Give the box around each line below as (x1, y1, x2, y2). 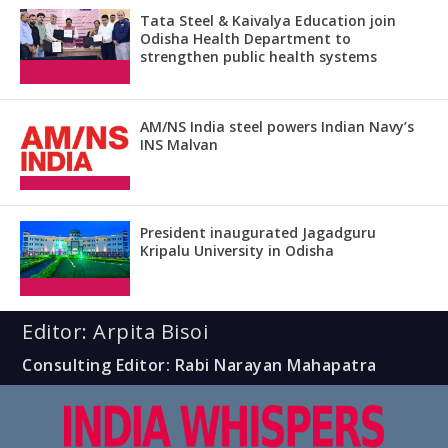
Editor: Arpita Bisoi (22, 317, 209, 345)
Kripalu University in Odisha (140, 240, 334, 260)
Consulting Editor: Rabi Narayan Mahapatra (22, 353, 377, 376)
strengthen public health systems (140, 46, 377, 66)
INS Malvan (140, 134, 218, 154)
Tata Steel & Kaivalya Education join (140, 10, 396, 30)
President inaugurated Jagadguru (140, 222, 376, 242)
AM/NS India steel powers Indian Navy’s (140, 116, 414, 136)
